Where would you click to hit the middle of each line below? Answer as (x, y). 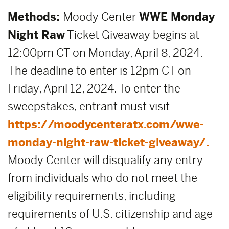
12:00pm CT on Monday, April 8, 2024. (105, 53)
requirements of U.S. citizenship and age (110, 214)
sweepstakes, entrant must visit (89, 107)
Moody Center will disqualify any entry (105, 160)
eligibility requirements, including (91, 196)
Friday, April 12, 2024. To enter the (94, 89)
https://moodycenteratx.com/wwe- (106, 124)
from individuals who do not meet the (102, 178)
